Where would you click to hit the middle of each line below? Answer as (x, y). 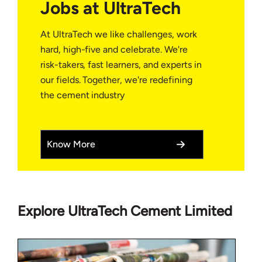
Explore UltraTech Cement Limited (125, 211)
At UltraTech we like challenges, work (118, 35)
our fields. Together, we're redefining (116, 80)
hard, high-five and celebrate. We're (114, 50)
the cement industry (82, 95)
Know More (71, 144)
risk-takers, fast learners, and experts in (121, 65)
